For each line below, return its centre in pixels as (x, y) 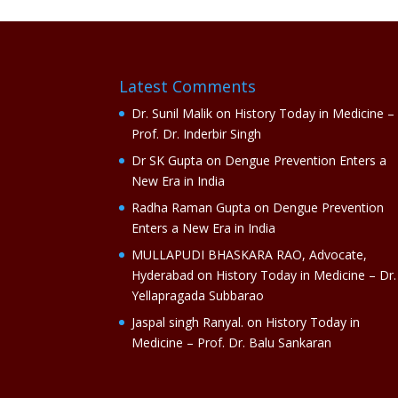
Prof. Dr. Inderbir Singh (197, 134)
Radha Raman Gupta (191, 208)
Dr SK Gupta (167, 161)
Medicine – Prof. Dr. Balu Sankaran (232, 343)
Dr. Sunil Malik (172, 114)
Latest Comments (188, 87)
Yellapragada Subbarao (198, 296)
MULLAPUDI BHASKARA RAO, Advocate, (250, 255)
